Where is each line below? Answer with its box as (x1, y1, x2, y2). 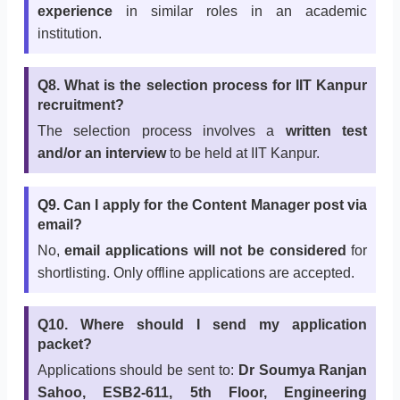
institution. (37, 26, 102, 42)
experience (37, 4, 112, 20)
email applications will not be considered (64, 243, 346, 259)
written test (285, 123, 368, 139)
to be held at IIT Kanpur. (165, 146, 320, 162)
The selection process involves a (37, 123, 286, 139)
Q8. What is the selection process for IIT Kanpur (37, 78, 368, 94)
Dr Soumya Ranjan (237, 362, 368, 379)
